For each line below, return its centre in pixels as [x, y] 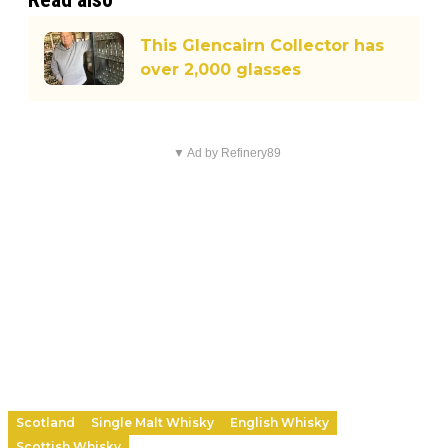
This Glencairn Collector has [262, 46]
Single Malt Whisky [152, 422]
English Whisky [279, 422]
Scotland [45, 422]
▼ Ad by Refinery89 [226, 152]
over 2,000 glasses [220, 70]
